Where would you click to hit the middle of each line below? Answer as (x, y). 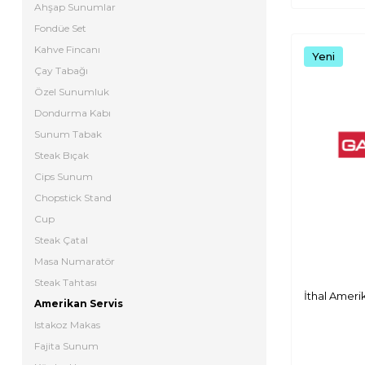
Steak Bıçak (62, 155)
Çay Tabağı (61, 70)
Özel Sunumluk (72, 92)
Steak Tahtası (66, 282)
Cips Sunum (64, 176)
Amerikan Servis (79, 303)
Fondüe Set (60, 28)
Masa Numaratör (75, 261)
